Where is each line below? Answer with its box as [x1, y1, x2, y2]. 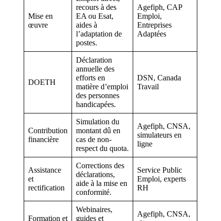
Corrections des [76, 161, 124, 170]
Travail [137, 82, 159, 91]
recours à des [76, 2, 116, 11]
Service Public [137, 165, 182, 174]
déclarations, [76, 170, 115, 179]
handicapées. [76, 100, 116, 109]
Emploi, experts [137, 174, 186, 183]
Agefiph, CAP [137, 2, 183, 11]
